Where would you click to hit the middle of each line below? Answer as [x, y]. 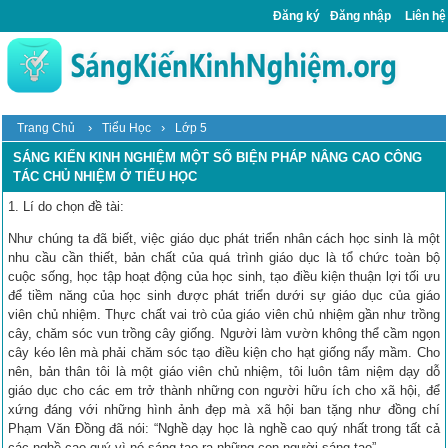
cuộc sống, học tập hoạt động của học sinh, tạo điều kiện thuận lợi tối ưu [224, 276]
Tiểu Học [127, 127]
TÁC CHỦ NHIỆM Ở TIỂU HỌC [105, 176]
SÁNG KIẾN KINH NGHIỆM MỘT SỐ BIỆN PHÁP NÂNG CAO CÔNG [218, 157]
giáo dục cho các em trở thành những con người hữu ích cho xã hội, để [224, 390]
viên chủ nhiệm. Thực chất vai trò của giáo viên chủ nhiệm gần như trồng [224, 314]
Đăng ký [296, 16]
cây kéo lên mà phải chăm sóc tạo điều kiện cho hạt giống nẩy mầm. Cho [224, 352]
